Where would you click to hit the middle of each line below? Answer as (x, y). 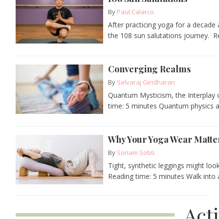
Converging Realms (150, 69)
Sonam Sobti (136, 152)
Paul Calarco (136, 11)
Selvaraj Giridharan (146, 82)
